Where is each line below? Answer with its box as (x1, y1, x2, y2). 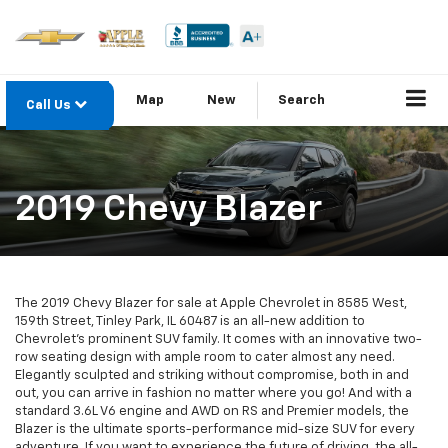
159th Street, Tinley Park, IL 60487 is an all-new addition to (15, 315, 365, 329)
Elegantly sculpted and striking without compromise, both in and (15, 369, 409, 383)
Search (278, 94, 325, 108)
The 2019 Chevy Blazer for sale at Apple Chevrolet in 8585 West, (15, 297, 407, 311)
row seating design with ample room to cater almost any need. (15, 351, 395, 365)
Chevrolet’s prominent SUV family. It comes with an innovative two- (15, 333, 422, 347)
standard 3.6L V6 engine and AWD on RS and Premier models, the (15, 405, 409, 419)
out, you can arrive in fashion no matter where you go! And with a (15, 387, 412, 401)
